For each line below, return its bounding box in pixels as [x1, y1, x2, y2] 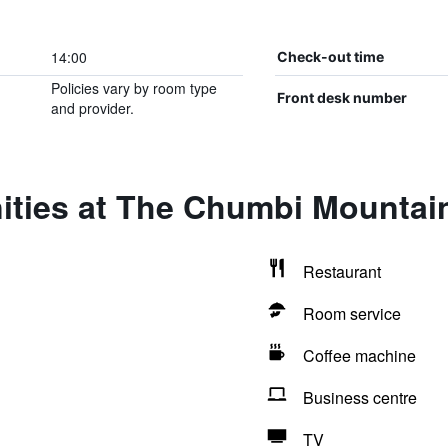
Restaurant [302, 260, 381, 283]
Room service [302, 302, 401, 325]
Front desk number [276, 89, 407, 106]
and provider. [50, 98, 134, 118]
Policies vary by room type [50, 78, 217, 98]
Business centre [302, 386, 417, 409]
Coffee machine [302, 344, 416, 367]
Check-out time [276, 48, 384, 65]
